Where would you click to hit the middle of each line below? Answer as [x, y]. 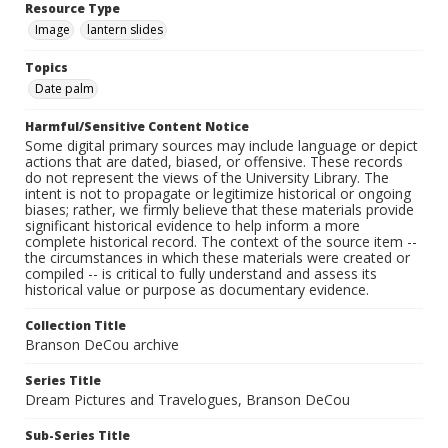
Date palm [64, 89]
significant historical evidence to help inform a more [192, 226]
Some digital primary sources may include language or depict [221, 146]
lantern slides [125, 30]
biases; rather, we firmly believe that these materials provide [219, 210]
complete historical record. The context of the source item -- [221, 242]
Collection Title [75, 326]
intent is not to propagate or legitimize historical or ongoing [218, 194]
